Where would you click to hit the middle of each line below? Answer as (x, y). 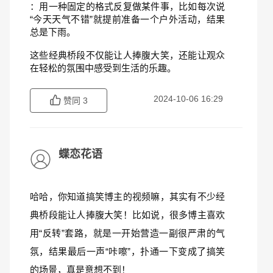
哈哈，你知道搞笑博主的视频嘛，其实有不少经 (127, 197)
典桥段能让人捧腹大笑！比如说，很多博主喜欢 (127, 215)
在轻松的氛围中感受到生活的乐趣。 (103, 68)
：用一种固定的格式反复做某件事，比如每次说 (127, 6)
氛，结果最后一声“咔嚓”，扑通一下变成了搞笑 (127, 251)
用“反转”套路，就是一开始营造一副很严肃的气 (127, 233)
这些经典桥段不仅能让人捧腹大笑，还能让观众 (127, 55)
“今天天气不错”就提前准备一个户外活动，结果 (127, 19)
